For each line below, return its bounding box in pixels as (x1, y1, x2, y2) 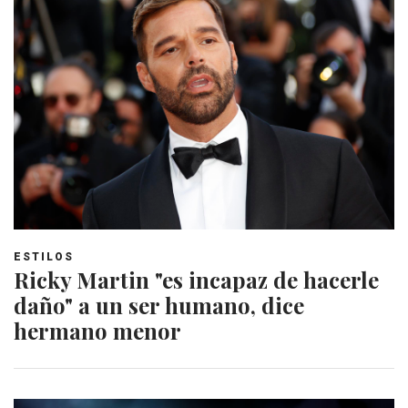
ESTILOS (14, 250, 74, 263)
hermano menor (14, 315, 181, 345)
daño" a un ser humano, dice (14, 290, 304, 320)
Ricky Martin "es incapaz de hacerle (14, 264, 379, 294)
